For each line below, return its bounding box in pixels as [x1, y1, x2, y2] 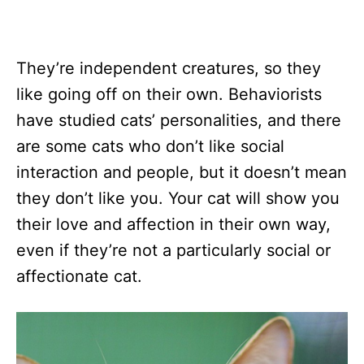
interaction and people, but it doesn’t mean [16, 162, 347, 183]
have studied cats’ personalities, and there [16, 110, 341, 131]
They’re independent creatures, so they [16, 58, 321, 79]
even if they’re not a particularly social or [16, 240, 331, 261]
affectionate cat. [16, 266, 142, 287]
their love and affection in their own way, [16, 214, 331, 235]
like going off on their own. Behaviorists [16, 84, 322, 105]
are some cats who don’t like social [16, 136, 284, 157]
